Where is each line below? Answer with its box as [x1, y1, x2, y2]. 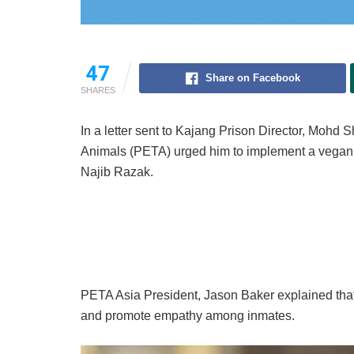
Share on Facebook [205, 72, 300, 85]
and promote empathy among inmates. [81, 309, 295, 323]
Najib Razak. [81, 165, 153, 179]
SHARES [81, 85, 115, 96]
